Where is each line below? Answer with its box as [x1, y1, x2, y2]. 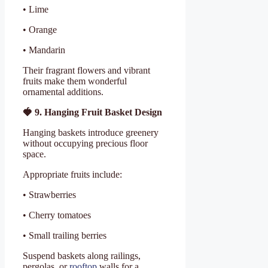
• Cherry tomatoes [23, 209, 91, 220]
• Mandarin [23, 44, 65, 55]
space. [23, 148, 46, 159]
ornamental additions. [23, 86, 103, 97]
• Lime [23, 4, 48, 14]
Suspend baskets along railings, [23, 250, 141, 261]
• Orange [23, 24, 57, 35]
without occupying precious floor [23, 138, 148, 148]
